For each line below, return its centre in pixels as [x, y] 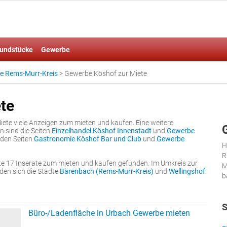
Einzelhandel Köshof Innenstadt [102, 131]
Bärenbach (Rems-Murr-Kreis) [107, 171]
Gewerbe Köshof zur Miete [106, 73]
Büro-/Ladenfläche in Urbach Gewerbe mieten [109, 213]
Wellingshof [187, 171]
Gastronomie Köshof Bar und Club [88, 139]
